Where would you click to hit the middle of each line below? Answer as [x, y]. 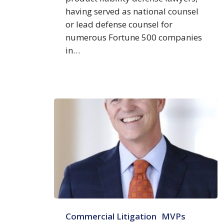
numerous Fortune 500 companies [134, 37]
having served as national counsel [132, 11]
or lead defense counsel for [119, 24]
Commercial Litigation [111, 216]
